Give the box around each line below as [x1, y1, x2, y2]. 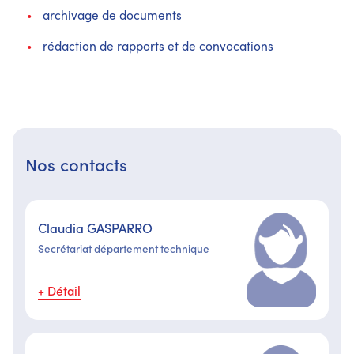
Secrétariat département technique [38, 240, 209, 256]
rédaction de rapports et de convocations [43, 36, 277, 54]
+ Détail [38, 281, 81, 299]
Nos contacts [25, 151, 127, 176]
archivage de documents [43, 6, 183, 24]
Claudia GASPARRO [38, 217, 153, 236]
